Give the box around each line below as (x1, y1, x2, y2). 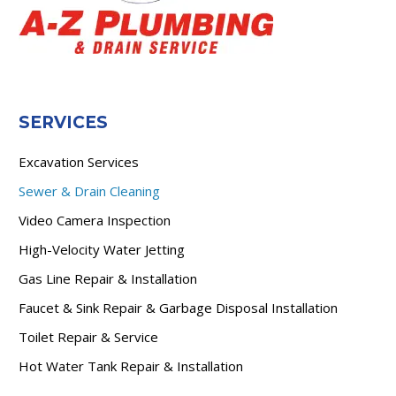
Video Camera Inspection (19, 211, 171, 230)
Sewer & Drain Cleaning (19, 182, 160, 201)
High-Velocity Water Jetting (19, 240, 185, 259)
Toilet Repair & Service (19, 328, 158, 346)
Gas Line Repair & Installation (19, 270, 197, 288)
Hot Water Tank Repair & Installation (19, 357, 243, 376)
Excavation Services (19, 153, 139, 171)
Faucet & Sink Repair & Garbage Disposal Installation (19, 299, 338, 317)
